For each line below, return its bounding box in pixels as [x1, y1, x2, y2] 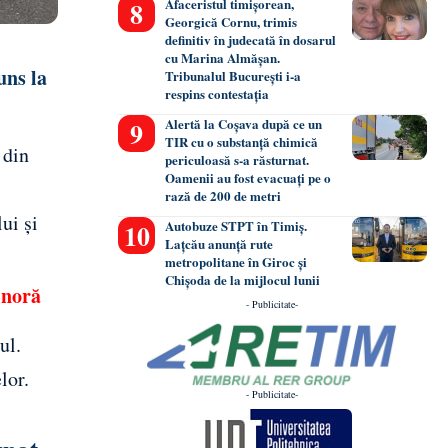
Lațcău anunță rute [165, 234, 274, 254]
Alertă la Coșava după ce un [165, 114, 323, 134]
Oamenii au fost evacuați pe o [165, 168, 332, 188]
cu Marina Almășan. [165, 48, 281, 68]
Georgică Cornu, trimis [165, 12, 298, 32]
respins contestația [165, 84, 270, 104]
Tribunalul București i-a [165, 66, 302, 86]
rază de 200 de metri [165, 186, 282, 206]
